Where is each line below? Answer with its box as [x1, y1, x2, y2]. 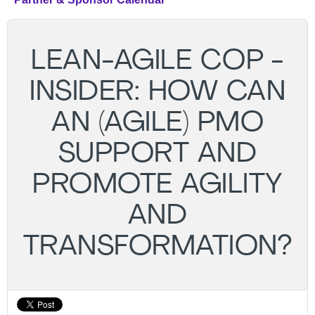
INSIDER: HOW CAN [30, 79, 285, 107]
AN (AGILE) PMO [51, 110, 264, 138]
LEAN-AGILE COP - [31, 48, 284, 76]
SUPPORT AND [58, 141, 257, 169]
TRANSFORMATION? [22, 233, 292, 262]
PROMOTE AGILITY [32, 172, 283, 200]
